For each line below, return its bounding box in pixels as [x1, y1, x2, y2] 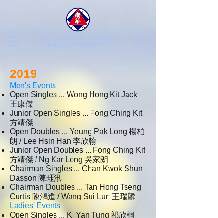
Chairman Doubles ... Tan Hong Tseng [10, 183, 141, 191]
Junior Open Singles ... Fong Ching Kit [10, 109, 142, 117]
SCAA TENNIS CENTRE [43, 35, 113, 41]
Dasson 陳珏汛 [10, 174, 62, 182]
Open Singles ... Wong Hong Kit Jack [10, 91, 137, 99]
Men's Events [10, 81, 56, 90]
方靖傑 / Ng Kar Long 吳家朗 [10, 155, 108, 163]
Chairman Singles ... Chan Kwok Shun [10, 164, 143, 173]
